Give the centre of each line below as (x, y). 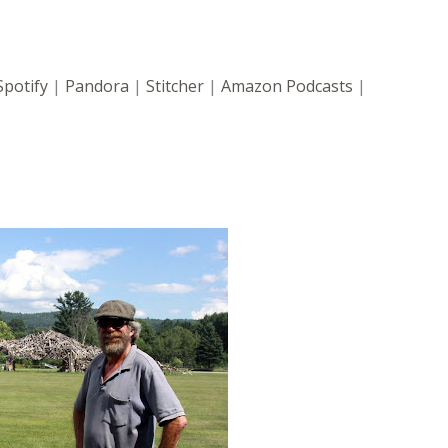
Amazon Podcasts (287, 85)
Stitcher (175, 85)
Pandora (97, 85)
